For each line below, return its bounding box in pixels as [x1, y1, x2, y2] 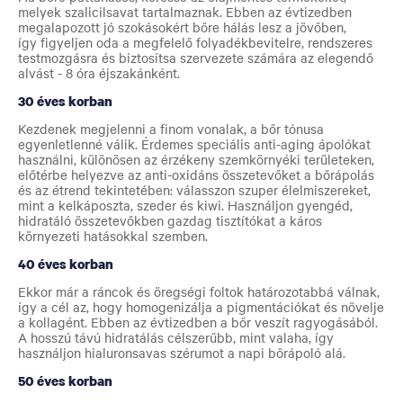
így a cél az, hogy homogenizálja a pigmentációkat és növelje [18, 298, 384, 317]
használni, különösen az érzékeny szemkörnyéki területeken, [18, 150, 374, 169]
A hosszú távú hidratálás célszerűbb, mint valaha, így [18, 328, 334, 347]
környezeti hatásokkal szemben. [18, 227, 208, 246]
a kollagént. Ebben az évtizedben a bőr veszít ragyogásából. [18, 313, 378, 332]
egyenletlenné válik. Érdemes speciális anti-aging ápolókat [18, 135, 371, 154]
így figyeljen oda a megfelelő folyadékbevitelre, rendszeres [18, 33, 372, 52]
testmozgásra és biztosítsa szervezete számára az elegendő [18, 49, 373, 67]
